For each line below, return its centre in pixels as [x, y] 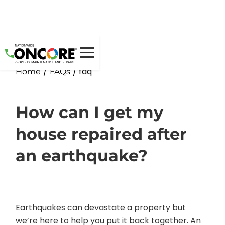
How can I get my [90, 112]
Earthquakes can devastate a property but [101, 208]
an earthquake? [82, 155]
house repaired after [101, 134]
